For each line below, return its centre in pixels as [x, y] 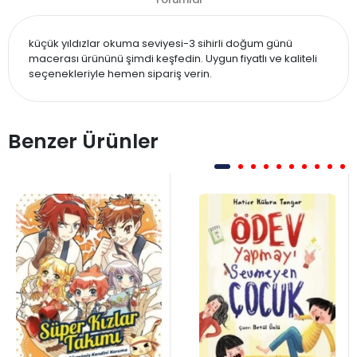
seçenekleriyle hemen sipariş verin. [120, 73]
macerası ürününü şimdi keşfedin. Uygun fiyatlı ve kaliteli [173, 58]
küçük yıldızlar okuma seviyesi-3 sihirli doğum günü [161, 43]
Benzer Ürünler [83, 141]
